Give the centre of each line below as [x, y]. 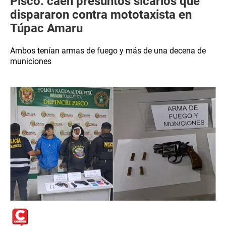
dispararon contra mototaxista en [101, 15]
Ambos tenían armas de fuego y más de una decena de [108, 51]
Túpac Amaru [46, 28]
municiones [31, 61]
